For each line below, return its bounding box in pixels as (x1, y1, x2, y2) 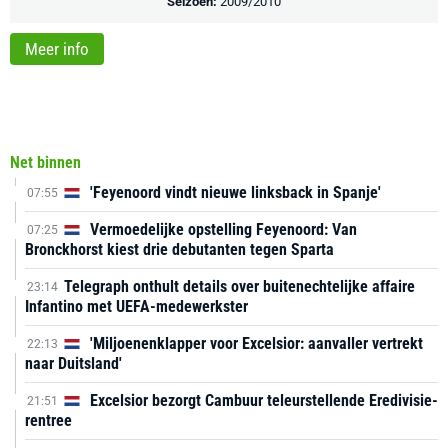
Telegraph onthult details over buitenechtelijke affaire (64, 277, 415, 296)
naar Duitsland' (25, 354, 122, 373)
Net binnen (10, 153, 81, 172)
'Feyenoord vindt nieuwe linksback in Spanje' (86, 183, 381, 202)
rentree (25, 411, 72, 430)
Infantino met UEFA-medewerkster (25, 297, 248, 316)
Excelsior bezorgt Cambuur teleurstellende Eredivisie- (86, 391, 438, 410)
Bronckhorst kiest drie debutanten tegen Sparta (25, 240, 334, 259)
